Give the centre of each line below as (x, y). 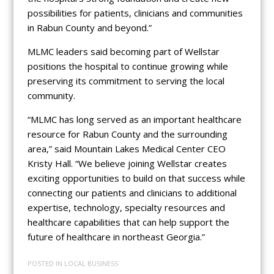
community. (51, 96)
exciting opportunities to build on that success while (136, 178)
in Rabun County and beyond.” (89, 28)
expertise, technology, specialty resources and (126, 208)
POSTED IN (46, 263)
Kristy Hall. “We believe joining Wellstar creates (127, 164)
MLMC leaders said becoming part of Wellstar (123, 52)
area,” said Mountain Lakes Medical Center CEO (126, 149)
